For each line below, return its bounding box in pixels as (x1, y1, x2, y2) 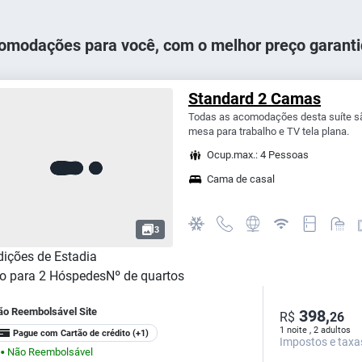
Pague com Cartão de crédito (13, 327, 130, 339)
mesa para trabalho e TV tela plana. (188, 125, 349, 137)
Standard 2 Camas (188, 89, 321, 108)
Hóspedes (49, 268, 106, 284)
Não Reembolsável (7, 345, 93, 358)
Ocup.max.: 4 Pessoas (206, 149, 309, 161)
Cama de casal (206, 173, 275, 185)
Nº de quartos (106, 268, 184, 284)
